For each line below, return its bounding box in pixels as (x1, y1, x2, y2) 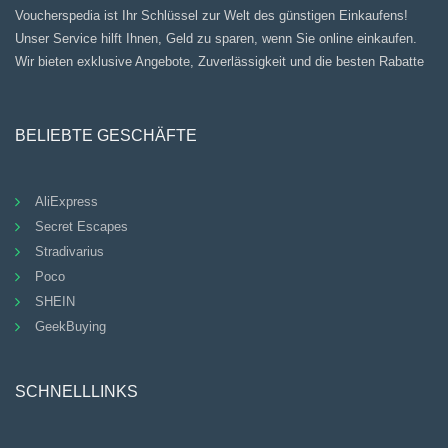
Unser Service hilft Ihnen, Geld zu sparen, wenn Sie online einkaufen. (15, 30, 417, 46)
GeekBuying (35, 318, 106, 334)
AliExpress (35, 193, 98, 209)
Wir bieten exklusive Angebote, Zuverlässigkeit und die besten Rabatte (15, 53, 424, 69)
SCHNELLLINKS (15, 382, 138, 400)
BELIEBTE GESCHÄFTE (15, 126, 197, 144)
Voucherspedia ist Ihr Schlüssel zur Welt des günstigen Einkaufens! (15, 7, 408, 23)
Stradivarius (35, 243, 104, 259)
